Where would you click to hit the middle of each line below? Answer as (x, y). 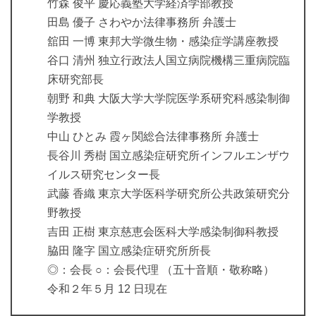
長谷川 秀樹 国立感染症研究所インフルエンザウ (169, 156)
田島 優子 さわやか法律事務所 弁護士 (142, 23)
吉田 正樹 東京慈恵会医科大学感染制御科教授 (163, 232)
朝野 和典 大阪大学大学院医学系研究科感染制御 (169, 99)
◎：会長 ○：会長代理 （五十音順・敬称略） (161, 270)
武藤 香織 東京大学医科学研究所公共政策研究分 (169, 194)
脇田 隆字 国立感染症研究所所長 (129, 251)
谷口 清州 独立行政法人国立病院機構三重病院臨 (169, 61)
